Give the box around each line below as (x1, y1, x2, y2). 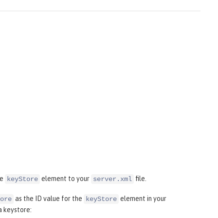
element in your (119, 195, 166, 203)
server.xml (93, 175, 132, 183)
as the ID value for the (14, 195, 84, 203)
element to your (40, 175, 91, 183)
